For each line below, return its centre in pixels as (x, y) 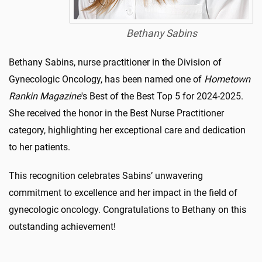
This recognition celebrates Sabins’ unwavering (106, 176)
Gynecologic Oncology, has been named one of (106, 79)
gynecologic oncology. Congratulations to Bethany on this (127, 210)
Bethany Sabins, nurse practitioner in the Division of (115, 62)
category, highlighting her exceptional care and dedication (127, 130)
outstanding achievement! (62, 227)
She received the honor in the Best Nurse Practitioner (116, 113)
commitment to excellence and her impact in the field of (123, 193)
